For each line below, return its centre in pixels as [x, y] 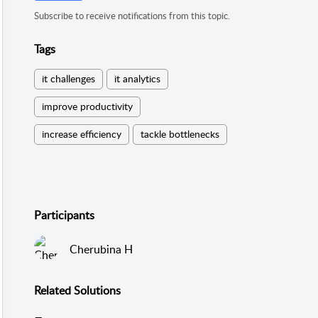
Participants [64, 215]
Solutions [97, 291]
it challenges [68, 79]
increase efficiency [82, 134]
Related [54, 291]
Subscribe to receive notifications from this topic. [132, 15]
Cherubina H [101, 249]
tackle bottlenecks [180, 134]
